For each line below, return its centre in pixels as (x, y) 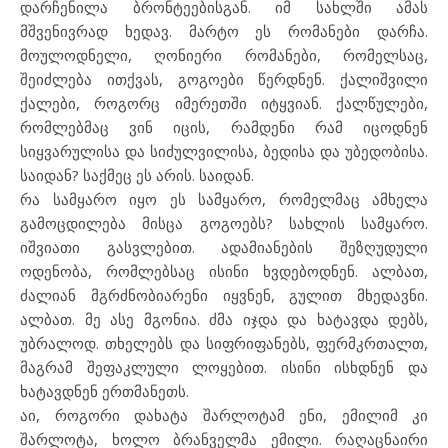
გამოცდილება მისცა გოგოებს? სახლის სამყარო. (224, 222)
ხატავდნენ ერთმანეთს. (104, 390)
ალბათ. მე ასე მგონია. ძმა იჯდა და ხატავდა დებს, (224, 318)
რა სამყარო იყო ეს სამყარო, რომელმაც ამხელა (224, 198)
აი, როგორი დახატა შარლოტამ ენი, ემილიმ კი (224, 414)
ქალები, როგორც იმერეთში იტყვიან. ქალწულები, (224, 102)
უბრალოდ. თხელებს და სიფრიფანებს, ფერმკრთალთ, (224, 342)
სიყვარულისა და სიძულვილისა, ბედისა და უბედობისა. (224, 150)
